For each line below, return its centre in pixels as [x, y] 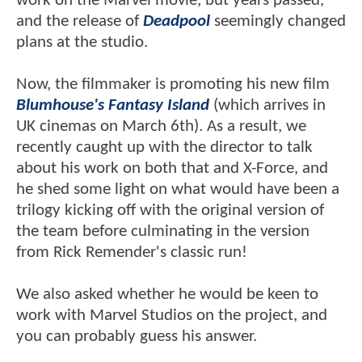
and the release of [80, 21]
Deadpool [177, 21]
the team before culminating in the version [163, 231]
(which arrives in [267, 105]
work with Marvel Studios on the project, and [172, 315]
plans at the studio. [84, 42]
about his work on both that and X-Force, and [172, 168]
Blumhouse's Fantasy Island [113, 105]
